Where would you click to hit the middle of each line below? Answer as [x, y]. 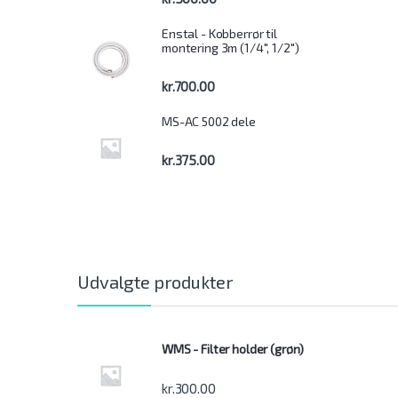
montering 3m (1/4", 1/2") [231, 47]
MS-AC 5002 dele [209, 122]
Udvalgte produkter [155, 282]
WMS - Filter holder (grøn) [233, 349]
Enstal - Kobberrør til [219, 33]
